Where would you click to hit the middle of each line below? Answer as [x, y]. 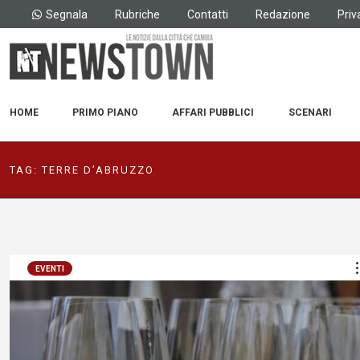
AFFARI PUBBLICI [213, 112]
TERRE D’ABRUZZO [98, 170]
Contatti [208, 14]
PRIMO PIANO [106, 112]
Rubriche [137, 14]
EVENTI [50, 269]
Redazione [283, 14]
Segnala [67, 14]
